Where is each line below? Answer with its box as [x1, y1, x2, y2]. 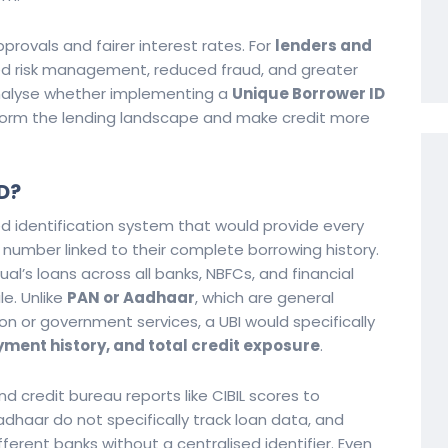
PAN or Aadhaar [67, 287, 195, 308]
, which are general [195, 287, 334, 308]
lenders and [275, 35, 372, 56]
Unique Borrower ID [232, 83, 385, 104]
